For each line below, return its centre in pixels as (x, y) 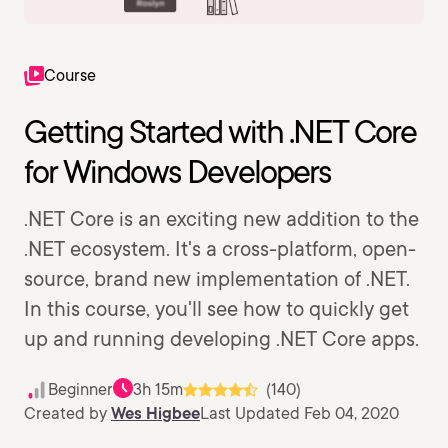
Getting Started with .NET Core (220, 131)
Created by (67, 413)
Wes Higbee (155, 413)
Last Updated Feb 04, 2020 (299, 413)
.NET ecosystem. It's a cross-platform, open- (220, 249)
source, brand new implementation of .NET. (217, 279)
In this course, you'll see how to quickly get (216, 309)
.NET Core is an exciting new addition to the (221, 219)
